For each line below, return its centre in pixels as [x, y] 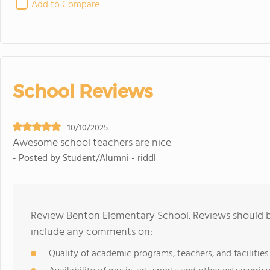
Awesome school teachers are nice [92, 143]
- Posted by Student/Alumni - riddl [84, 159]
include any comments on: [92, 232]
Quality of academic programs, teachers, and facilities [159, 254]
